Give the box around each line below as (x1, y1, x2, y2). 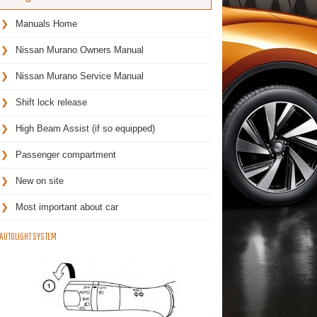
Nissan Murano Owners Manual (15, 45, 144, 55)
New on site (15, 175, 64, 186)
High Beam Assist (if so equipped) (15, 123, 155, 134)
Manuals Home (15, 18, 77, 29)
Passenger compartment (15, 149, 116, 160)
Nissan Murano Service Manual (15, 71, 144, 81)
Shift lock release (15, 97, 87, 108)
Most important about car (15, 202, 118, 212)
